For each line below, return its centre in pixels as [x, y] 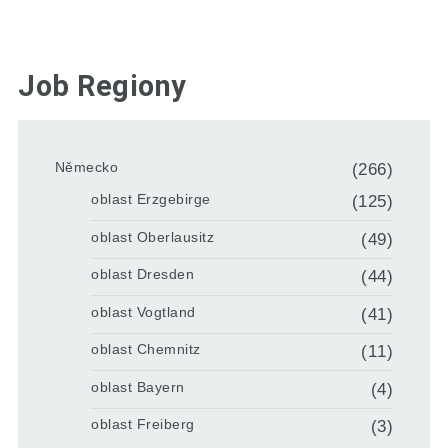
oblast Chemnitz [146, 349]
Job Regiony [102, 85]
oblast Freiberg [143, 424]
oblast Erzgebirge [151, 199]
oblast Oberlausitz [153, 236]
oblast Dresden [143, 274]
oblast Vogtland [143, 311]
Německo [86, 166]
